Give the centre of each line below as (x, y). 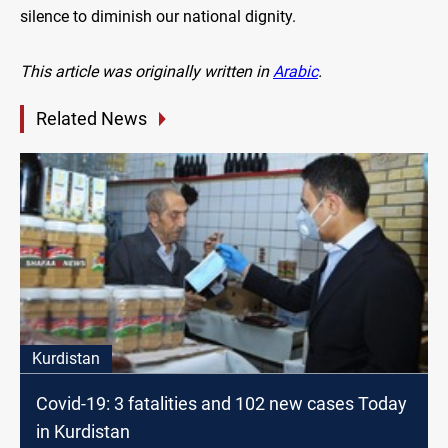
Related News (91, 119)
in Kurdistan (83, 432)
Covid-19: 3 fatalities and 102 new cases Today (221, 404)
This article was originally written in (146, 72)
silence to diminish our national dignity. (158, 17)
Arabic (295, 72)
